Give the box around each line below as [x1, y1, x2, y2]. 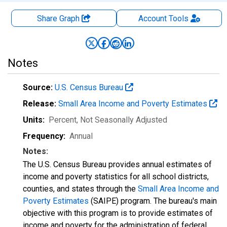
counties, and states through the [23, 184, 138, 194]
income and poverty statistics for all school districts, [23, 172, 209, 181]
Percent [49, 115, 77, 125]
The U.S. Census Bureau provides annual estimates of [23, 160, 212, 169]
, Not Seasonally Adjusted [77, 115, 167, 125]
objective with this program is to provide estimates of [23, 208, 213, 218]
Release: [23, 99, 56, 108]
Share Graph [37, 14, 82, 23]
